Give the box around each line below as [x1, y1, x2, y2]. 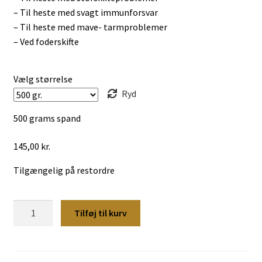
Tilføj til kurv [74, 207, 127, 219]
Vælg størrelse [13, 73, 73, 85]
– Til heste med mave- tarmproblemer [13, 21, 167, 33]
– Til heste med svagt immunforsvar [13, 6, 158, 19]
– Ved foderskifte [13, 36, 79, 48]
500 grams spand [13, 112, 81, 124]
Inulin [12, 201, 36, 213]
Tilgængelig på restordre [13, 164, 115, 176]
